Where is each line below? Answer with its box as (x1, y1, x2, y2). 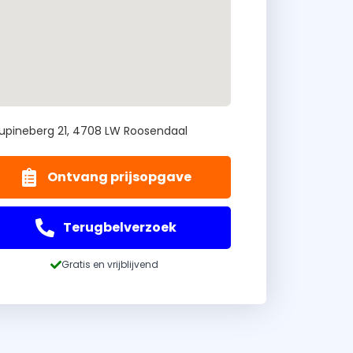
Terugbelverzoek (62, 218, 176, 237)
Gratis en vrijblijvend (61, 258, 158, 272)
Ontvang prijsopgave (47, 168, 192, 187)
